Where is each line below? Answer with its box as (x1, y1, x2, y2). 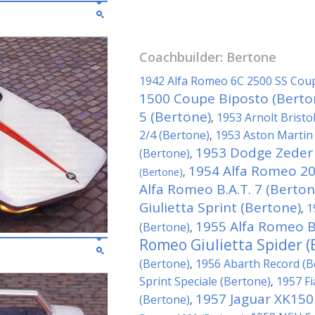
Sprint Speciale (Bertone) (139, 274, 271, 289)
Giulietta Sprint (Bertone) (139, 198, 301, 217)
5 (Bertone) (139, 108, 211, 126)
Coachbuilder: (139, 49, 226, 65)
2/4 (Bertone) (139, 127, 210, 143)
